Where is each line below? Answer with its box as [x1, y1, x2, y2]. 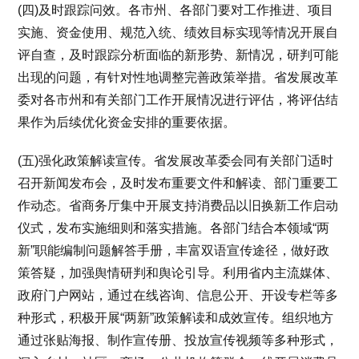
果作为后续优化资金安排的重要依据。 [18, 115, 236, 129]
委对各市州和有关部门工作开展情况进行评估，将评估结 [18, 93, 339, 107]
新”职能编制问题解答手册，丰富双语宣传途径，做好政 [18, 244, 330, 257]
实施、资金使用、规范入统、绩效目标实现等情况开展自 [18, 26, 339, 39]
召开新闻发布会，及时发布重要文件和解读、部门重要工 [18, 176, 339, 190]
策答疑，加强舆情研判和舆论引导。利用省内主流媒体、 [18, 266, 339, 280]
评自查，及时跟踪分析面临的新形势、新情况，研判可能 [18, 48, 339, 62]
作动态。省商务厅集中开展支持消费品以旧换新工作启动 [18, 199, 339, 212]
